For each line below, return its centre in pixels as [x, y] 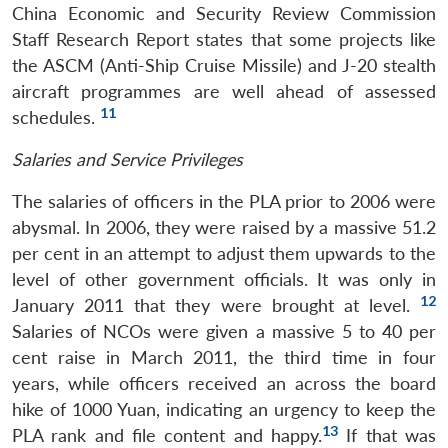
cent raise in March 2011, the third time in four [224, 357]
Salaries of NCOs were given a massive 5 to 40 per [224, 331]
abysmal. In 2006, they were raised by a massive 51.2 [224, 227]
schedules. [56, 117]
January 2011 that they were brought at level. [216, 305]
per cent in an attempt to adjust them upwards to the [224, 253]
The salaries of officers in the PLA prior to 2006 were [224, 201]
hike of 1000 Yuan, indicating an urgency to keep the [224, 409]
